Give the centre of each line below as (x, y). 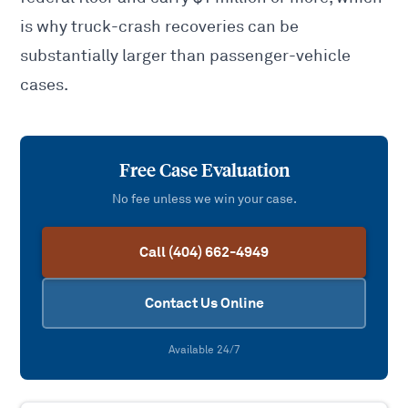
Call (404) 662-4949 (204, 252)
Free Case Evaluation (204, 171)
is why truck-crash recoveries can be (160, 27)
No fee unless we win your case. (204, 199)
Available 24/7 (204, 351)
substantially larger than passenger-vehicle (186, 56)
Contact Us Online (204, 303)
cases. (45, 85)
